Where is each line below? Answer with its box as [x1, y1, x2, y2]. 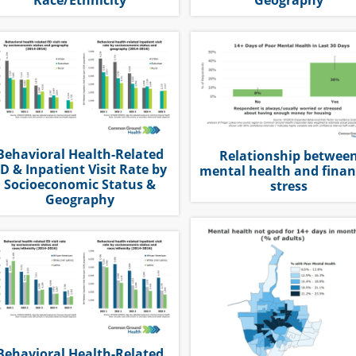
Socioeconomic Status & [3, 176, 156, 194]
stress [270, 176, 308, 195]
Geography [44, 191, 114, 209]
